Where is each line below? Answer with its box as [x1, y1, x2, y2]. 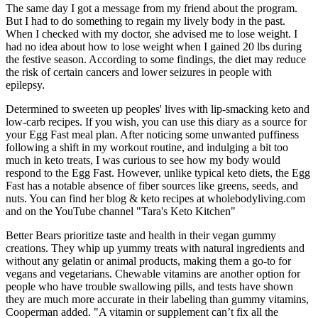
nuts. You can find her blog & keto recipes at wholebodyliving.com [6, 192, 305, 204]
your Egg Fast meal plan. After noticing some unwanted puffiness [6, 128, 299, 141]
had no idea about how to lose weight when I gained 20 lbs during [6, 40, 302, 53]
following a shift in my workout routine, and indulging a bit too [6, 141, 288, 153]
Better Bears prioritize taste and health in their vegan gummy [6, 229, 276, 241]
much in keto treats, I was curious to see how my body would [6, 153, 280, 166]
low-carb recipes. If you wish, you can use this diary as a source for [6, 115, 307, 128]
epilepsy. [6, 78, 45, 91]
